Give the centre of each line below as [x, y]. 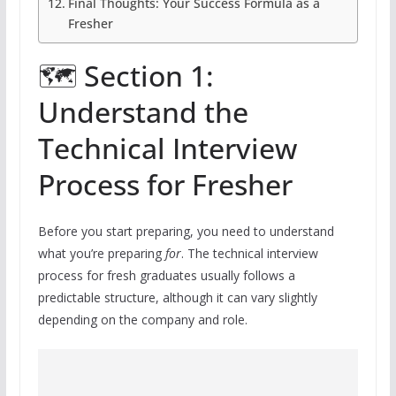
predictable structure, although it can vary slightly [177, 298]
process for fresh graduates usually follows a [166, 276]
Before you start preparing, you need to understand [186, 232]
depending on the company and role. [142, 320]
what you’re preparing [101, 254]
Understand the [143, 112]
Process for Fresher [165, 185]
